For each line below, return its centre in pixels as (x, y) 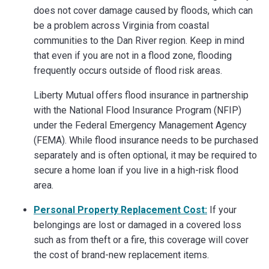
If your (222, 210)
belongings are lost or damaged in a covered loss (138, 225)
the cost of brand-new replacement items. (121, 255)
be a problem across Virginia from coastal (121, 25)
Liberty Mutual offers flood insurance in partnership (141, 95)
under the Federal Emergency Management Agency (140, 125)
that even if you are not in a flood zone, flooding (133, 55)
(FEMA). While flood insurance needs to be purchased (146, 140)
